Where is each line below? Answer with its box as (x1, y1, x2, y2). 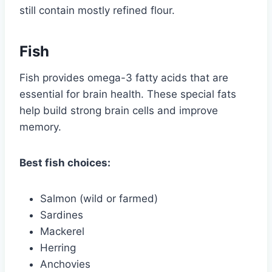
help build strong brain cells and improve (19, 104, 218, 117)
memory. (19, 120, 61, 133)
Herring (40, 241, 76, 254)
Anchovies (40, 257, 90, 270)
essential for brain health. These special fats (19, 87, 236, 100)
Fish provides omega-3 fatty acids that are (19, 71, 228, 84)
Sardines (40, 208, 83, 221)
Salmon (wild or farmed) (40, 192, 158, 205)
